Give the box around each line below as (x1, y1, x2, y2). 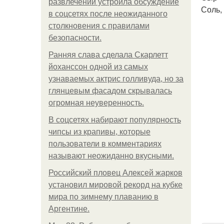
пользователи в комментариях (48, 139, 161, 148)
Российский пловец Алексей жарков (48, 168, 182, 177)
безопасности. (48, 33, 101, 42)
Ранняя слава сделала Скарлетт (48, 50, 168, 59)
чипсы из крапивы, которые (48, 127, 150, 136)
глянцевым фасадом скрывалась (48, 86, 172, 95)
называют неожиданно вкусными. (48, 151, 174, 160)
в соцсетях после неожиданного (48, 9, 167, 18)
